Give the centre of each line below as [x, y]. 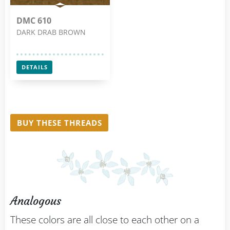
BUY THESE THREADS [59, 122]
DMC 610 [34, 20]
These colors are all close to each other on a [105, 219]
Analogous [36, 201]
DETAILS [34, 67]
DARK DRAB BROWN [51, 32]
